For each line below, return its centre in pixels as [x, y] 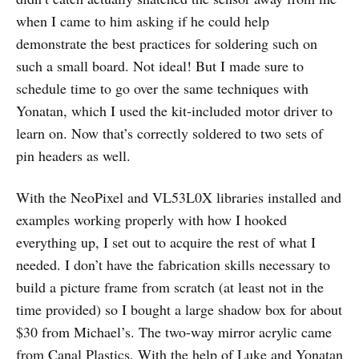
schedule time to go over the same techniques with [162, 88]
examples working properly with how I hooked [151, 219]
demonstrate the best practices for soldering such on [167, 43]
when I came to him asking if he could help [143, 20]
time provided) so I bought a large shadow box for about [179, 309]
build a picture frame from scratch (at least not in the [170, 286]
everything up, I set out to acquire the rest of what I [166, 242]
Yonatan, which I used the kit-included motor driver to [174, 110]
